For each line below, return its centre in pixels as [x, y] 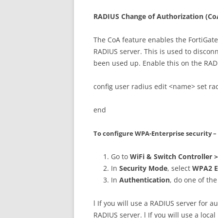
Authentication [145, 180]
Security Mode [143, 168]
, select [180, 168]
